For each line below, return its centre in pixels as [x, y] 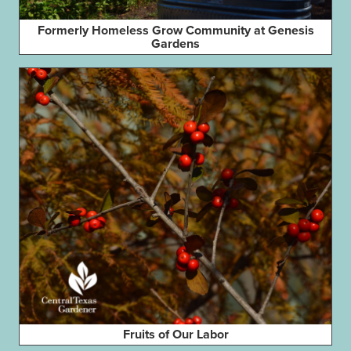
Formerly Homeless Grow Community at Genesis [175, 31]
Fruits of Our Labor [175, 335]
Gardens [175, 44]
